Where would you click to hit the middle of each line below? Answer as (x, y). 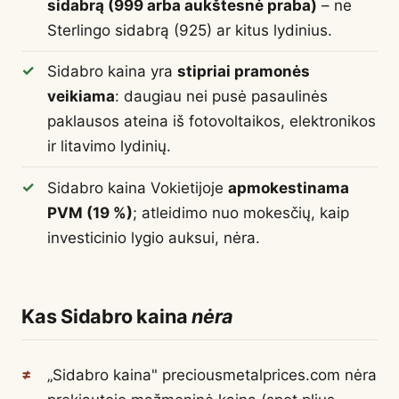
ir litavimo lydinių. (109, 147)
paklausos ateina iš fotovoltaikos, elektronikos (211, 122)
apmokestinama (288, 187)
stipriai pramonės (243, 72)
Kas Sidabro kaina (107, 316)
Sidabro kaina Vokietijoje (137, 187)
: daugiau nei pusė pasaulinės (221, 97)
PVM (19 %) (90, 212)
